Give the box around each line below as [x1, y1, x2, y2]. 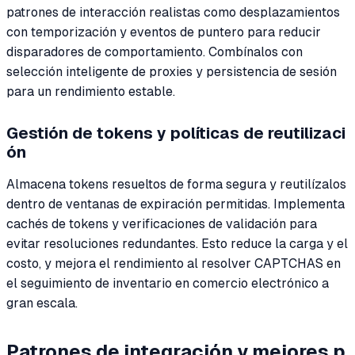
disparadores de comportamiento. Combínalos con [6, 44, 303, 59]
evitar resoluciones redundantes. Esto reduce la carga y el [6, 235, 348, 251]
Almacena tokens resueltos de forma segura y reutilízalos [6, 176, 346, 192]
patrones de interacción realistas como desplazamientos [6, 4, 340, 20]
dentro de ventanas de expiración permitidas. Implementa [6, 196, 345, 212]
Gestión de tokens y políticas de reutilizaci [6, 124, 345, 142]
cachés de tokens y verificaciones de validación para [6, 216, 317, 231]
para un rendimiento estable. [6, 83, 175, 99]
